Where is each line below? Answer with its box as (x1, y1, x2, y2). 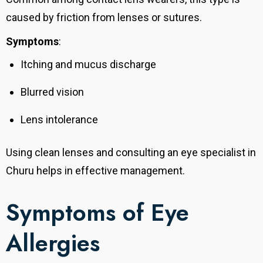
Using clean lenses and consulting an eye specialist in (6, 146, 256, 159)
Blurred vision (21, 86, 84, 99)
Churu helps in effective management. (6, 164, 185, 177)
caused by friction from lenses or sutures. (6, 11, 202, 24)
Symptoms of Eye (6, 195, 189, 230)
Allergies (6, 226, 100, 261)
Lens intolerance (21, 113, 98, 126)
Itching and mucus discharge (21, 58, 156, 71)
